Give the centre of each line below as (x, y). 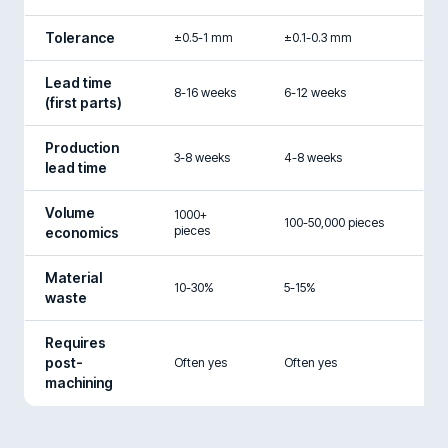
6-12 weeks (315, 92)
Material (73, 277)
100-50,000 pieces (334, 222)
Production (82, 147)
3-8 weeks (202, 157)
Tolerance (80, 37)
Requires (75, 342)
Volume (70, 212)
